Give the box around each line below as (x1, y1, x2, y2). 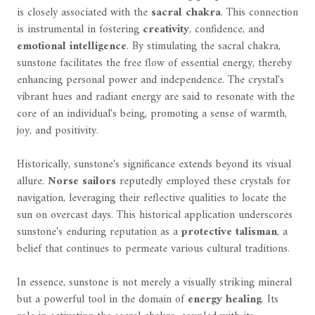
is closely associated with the (17, 3, 151, 23)
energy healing (188, 290, 262, 310)
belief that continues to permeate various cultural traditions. (17, 239, 290, 259)
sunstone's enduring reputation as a (17, 222, 181, 243)
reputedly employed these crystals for (116, 172, 290, 192)
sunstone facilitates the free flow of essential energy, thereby (17, 53, 292, 74)
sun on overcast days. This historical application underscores (17, 205, 292, 226)
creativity (143, 20, 189, 40)
